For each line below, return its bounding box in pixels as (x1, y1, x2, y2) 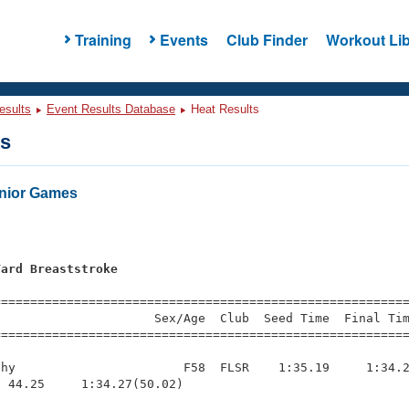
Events (159, 28, 208, 50)
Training (74, 28, 131, 50)
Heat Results (187, 102, 259, 116)
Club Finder (225, 28, 308, 50)
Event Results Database (47, 102, 175, 116)
